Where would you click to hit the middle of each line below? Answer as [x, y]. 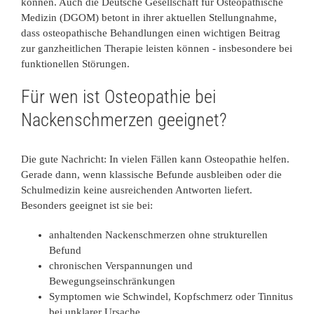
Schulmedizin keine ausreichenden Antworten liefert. [137, 190]
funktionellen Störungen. [75, 63]
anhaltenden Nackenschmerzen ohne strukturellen [158, 235]
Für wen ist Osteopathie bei [118, 96]
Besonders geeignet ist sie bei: [87, 206]
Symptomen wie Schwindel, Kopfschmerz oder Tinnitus [171, 297]
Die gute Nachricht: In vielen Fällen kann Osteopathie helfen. [155, 159]
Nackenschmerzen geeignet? [124, 120]
